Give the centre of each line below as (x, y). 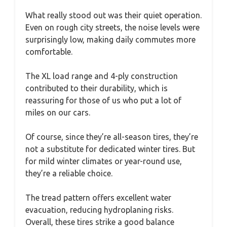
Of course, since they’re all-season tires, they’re (112, 137)
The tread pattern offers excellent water (98, 197)
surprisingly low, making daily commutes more (110, 39)
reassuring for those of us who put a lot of (103, 100)
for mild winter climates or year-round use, (104, 161)
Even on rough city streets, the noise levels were (112, 27)
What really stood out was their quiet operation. (113, 15)
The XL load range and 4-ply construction (102, 76)
